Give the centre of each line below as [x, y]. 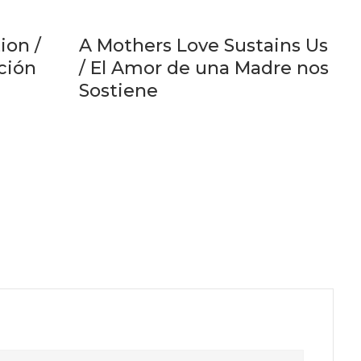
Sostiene [118, 91]
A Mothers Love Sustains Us [203, 46]
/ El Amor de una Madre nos [203, 68]
